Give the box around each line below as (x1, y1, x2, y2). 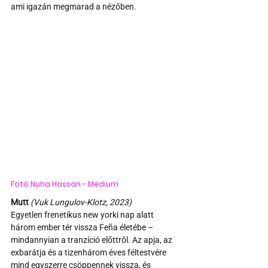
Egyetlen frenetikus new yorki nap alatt (11, 209, 156, 220)
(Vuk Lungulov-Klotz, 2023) (31, 197, 132, 207)
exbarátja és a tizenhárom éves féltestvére (11, 247, 168, 257)
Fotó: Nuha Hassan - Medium (11, 178, 118, 189)
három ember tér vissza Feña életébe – (11, 222, 155, 232)
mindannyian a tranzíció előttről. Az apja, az (11, 234, 174, 245)
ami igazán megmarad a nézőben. (11, 1, 136, 11)
